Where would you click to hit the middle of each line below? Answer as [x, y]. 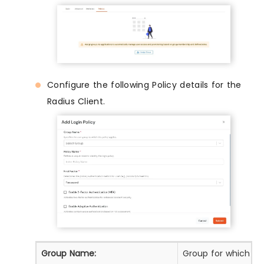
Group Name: [69, 253]
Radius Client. [76, 102]
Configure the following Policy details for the [144, 85]
